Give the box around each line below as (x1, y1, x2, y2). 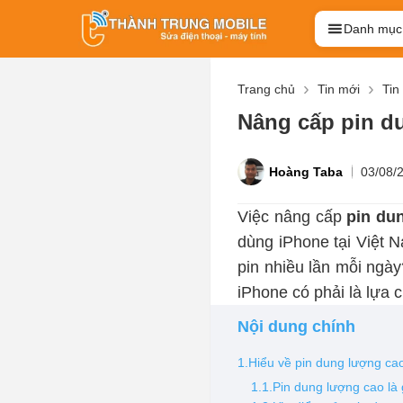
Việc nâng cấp (237, 208, 342, 227)
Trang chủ (237, 82, 296, 97)
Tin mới (318, 82, 361, 97)
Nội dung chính (237, 318, 356, 336)
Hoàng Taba (269, 165, 344, 180)
